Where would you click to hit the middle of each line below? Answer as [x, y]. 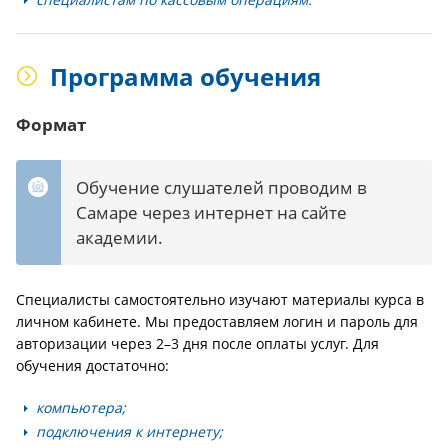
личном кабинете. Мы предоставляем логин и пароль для [217, 321]
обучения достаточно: [92, 365]
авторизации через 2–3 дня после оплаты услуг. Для [197, 343]
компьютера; [81, 407]
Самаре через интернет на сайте [211, 212]
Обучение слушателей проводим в [221, 187]
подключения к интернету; [129, 431]
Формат [51, 124]
